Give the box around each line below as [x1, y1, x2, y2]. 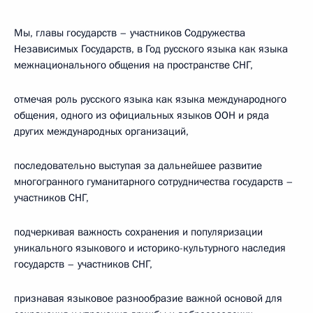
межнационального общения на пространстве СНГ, [14, 58, 253, 72]
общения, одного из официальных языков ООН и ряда [14, 108, 269, 122]
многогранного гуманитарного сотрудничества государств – [14, 175, 293, 189]
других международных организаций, [14, 124, 189, 138]
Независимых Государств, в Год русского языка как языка [14, 42, 288, 56]
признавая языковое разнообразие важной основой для [14, 291, 282, 305]
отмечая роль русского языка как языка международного [14, 92, 286, 106]
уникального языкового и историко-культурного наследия [14, 241, 286, 255]
